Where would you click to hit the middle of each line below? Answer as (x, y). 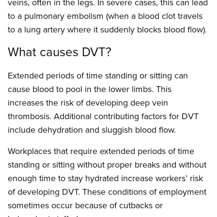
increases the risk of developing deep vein (88, 103)
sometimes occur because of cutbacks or (85, 205)
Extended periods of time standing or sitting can (98, 76)
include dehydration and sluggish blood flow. (92, 130)
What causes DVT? (60, 52)
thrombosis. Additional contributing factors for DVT (103, 116)
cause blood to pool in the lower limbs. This (90, 89)
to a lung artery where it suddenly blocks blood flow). (107, 30)
